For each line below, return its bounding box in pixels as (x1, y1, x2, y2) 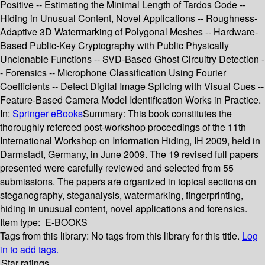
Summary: (83, 106, 128, 121)
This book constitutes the (128, 106, 232, 121)
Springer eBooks (12, 106, 83, 121)
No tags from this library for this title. (91, 229, 240, 243)
